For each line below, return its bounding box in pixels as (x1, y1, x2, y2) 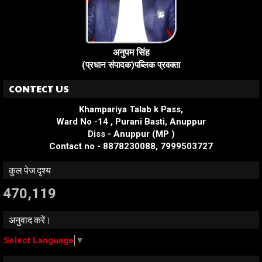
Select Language (4, 235, 74, 246)
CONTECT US (9, 81, 69, 95)
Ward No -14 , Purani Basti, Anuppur (56, 116, 206, 127)
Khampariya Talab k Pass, (79, 104, 183, 115)
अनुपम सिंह (112, 46, 150, 58)
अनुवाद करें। (9, 212, 51, 226)
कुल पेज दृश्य (9, 163, 51, 177)
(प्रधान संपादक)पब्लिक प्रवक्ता (82, 59, 180, 70)
